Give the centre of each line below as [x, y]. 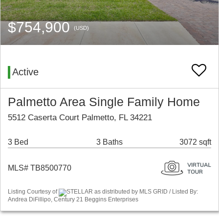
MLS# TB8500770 [40, 168]
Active [25, 72]
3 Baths [109, 142]
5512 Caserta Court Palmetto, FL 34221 [80, 118]
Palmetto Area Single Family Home [104, 102]
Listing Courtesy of [33, 192]
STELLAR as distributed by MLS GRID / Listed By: [132, 192]
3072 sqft [195, 142]
